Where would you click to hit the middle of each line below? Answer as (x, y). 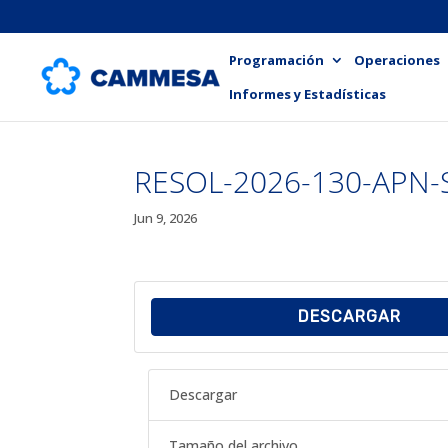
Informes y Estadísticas (307, 93)
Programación (276, 59)
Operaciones (397, 59)
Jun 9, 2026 (166, 218)
